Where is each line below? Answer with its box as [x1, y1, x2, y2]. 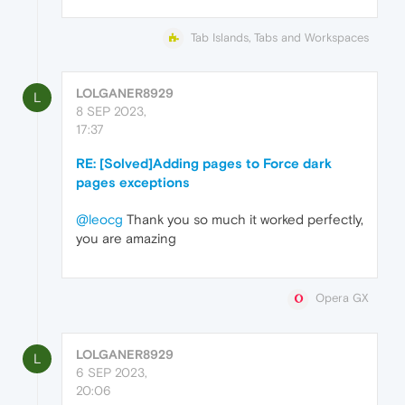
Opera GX [316, 291, 369, 306]
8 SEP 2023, [76, 104, 146, 119]
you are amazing [76, 231, 176, 247]
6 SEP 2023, [76, 364, 147, 380]
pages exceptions [76, 174, 190, 191]
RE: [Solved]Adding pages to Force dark [76, 155, 332, 172]
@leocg [76, 212, 123, 228]
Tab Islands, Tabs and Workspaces [191, 31, 369, 45]
